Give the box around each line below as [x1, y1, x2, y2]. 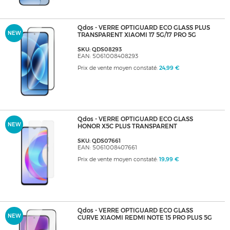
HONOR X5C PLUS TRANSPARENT [77, 123, 177, 130]
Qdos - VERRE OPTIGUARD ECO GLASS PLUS [77, 24, 210, 32]
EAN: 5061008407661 [77, 144, 137, 151]
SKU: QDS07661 [77, 138, 121, 145]
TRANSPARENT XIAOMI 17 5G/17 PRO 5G [77, 31, 196, 39]
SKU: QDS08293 [77, 46, 122, 53]
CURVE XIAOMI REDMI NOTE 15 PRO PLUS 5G [77, 214, 212, 222]
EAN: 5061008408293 [77, 53, 138, 60]
